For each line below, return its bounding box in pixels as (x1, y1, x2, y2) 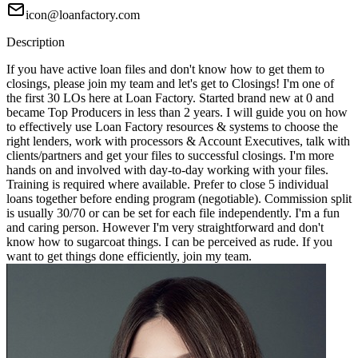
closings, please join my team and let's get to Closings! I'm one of (6, 77, 334, 91)
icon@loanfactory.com (26, 8, 140, 22)
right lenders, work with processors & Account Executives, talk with (6, 134, 350, 149)
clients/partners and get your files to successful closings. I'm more (6, 149, 334, 163)
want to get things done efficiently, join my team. (6, 249, 252, 264)
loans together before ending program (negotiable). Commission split (6, 192, 352, 206)
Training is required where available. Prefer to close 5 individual (6, 177, 328, 192)
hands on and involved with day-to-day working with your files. (6, 163, 328, 177)
